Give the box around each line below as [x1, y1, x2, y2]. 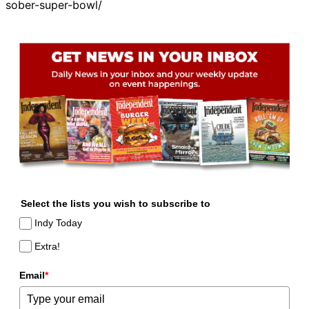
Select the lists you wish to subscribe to [21, 198, 210, 210]
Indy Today [34, 217, 83, 229]
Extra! [34, 240, 61, 252]
